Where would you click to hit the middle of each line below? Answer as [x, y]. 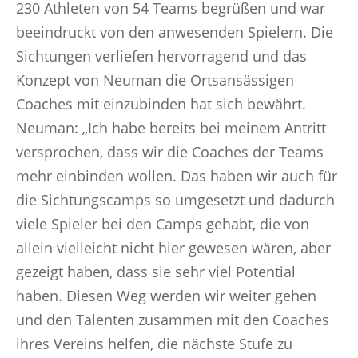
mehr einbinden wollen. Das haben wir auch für [177, 176]
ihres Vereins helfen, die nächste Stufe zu [154, 344]
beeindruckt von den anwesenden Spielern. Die [175, 32]
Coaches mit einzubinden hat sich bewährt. [161, 104]
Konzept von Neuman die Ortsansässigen [155, 80]
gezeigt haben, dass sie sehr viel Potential [156, 272]
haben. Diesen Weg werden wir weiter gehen [166, 296]
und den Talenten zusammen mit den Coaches [173, 320]
